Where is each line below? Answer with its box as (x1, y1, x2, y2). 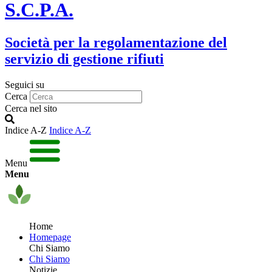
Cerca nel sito (5, 103, 57, 114)
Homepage (29, 231, 71, 242)
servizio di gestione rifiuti (5, 50, 164, 67)
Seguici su (5, 79, 44, 90)
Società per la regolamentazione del (5, 34, 227, 50)
